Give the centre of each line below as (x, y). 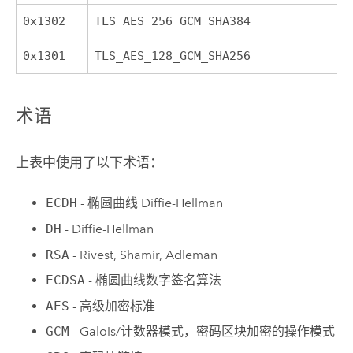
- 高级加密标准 (113, 306)
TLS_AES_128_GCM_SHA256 (173, 56)
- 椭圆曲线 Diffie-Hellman (150, 203)
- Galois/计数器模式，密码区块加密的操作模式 (203, 332)
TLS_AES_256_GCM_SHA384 (173, 21)
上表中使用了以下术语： (89, 163)
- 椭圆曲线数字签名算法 (154, 281)
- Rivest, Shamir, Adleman (144, 255)
